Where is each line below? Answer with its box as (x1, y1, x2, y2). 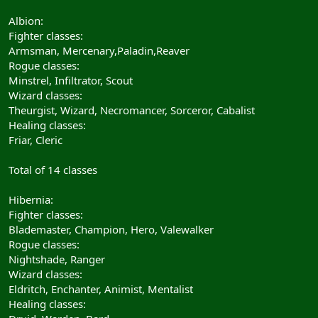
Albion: (9, 13, 43, 28)
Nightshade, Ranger (9, 251, 105, 266)
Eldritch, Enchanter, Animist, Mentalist (9, 281, 193, 296)
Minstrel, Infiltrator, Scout (9, 72, 133, 87)
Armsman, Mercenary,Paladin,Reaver (9, 43, 190, 57)
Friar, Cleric (9, 132, 62, 147)
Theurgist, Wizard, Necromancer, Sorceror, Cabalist (9, 102, 255, 117)
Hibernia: (9, 192, 53, 207)
